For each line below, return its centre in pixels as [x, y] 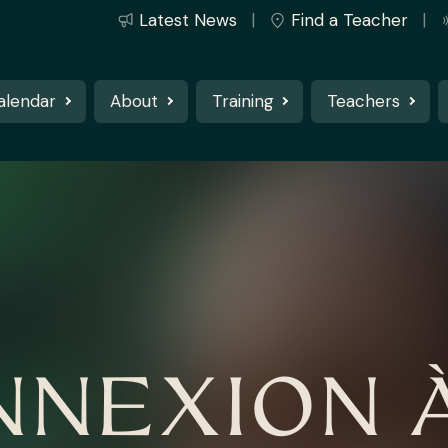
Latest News [187, 20]
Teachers [364, 100]
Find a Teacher [349, 20]
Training [242, 100]
